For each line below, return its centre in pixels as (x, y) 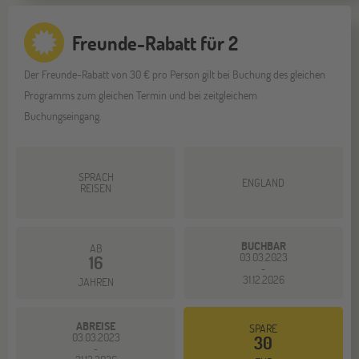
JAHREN (96, 282)
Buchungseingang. (67, 116)
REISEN (96, 188)
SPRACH (96, 177)
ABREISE (96, 326)
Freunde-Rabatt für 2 (155, 43)
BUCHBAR (263, 246)
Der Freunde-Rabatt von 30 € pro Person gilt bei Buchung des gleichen (175, 75)
